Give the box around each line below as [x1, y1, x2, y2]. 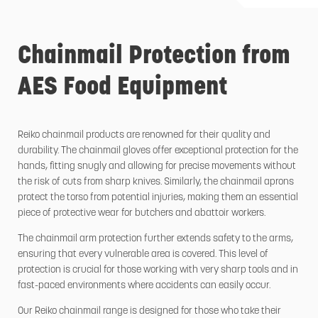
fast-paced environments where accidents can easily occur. [18, 280, 270, 292]
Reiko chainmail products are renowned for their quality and [18, 130, 270, 141]
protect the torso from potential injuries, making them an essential [18, 192, 298, 204]
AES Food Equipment [18, 76, 227, 102]
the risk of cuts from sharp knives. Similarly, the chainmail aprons [18, 177, 294, 188]
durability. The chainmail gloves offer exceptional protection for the [18, 146, 298, 157]
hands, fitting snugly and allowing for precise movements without [18, 161, 296, 172]
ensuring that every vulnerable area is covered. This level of [18, 249, 268, 261]
